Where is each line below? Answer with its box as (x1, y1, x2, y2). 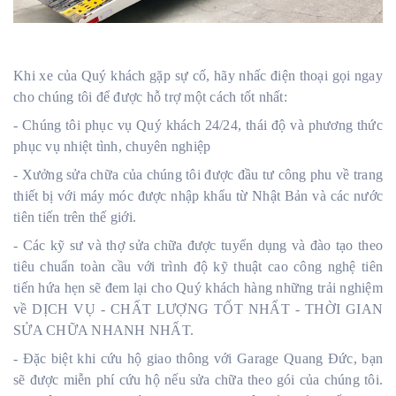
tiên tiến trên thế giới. (13, 209, 136, 225)
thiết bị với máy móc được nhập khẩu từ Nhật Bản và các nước (13, 187, 383, 203)
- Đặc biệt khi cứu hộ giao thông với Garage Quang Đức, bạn (13, 350, 383, 366)
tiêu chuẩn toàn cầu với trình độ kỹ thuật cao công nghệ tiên (13, 258, 383, 274)
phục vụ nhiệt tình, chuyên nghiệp (13, 138, 211, 154)
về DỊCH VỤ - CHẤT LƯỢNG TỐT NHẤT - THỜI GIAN (13, 301, 383, 316)
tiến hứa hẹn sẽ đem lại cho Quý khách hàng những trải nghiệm (13, 279, 383, 295)
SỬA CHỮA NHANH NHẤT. (13, 322, 194, 338)
